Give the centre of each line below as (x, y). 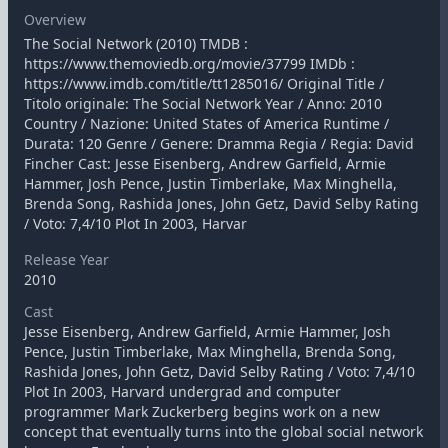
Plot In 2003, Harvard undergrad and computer (182, 391)
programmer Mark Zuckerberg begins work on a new (202, 411)
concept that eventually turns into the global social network (223, 431)
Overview (55, 19)
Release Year (66, 259)
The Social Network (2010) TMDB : (136, 43)
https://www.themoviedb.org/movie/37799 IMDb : (189, 63)
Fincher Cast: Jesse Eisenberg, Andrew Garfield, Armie (205, 163)
